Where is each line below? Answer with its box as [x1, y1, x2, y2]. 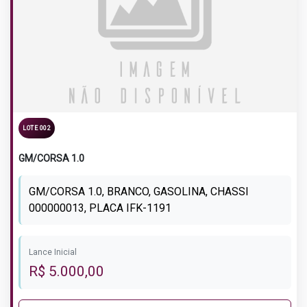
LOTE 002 [23, 125, 51, 132]
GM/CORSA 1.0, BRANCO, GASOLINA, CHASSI [29, 185, 249, 199]
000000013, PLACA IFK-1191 [29, 201, 171, 215]
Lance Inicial [29, 247, 77, 258]
